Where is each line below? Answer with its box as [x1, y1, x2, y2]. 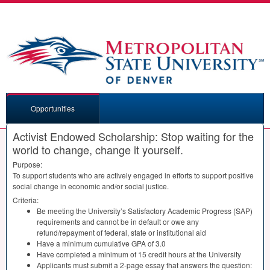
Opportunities [31, 102, 75, 113]
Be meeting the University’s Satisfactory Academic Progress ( [37, 205, 236, 216]
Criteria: [13, 194, 39, 205]
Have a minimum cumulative [37, 237, 131, 248]
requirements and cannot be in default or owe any [37, 216, 199, 227]
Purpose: [13, 159, 42, 169]
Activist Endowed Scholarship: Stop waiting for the [13, 128, 254, 144]
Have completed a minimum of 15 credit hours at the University [37, 248, 241, 259]
